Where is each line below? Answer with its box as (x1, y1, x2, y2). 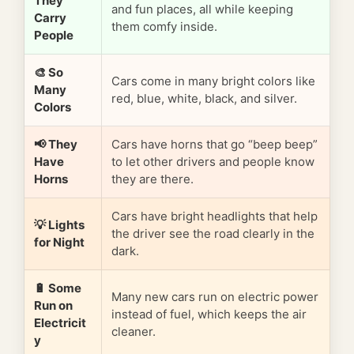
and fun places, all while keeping (111, 2, 293, 17)
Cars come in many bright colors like (111, 73, 315, 89)
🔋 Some (34, 281, 81, 296)
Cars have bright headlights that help (111, 209, 318, 224)
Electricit (34, 315, 86, 331)
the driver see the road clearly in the (111, 226, 314, 242)
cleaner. (111, 324, 156, 340)
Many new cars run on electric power (111, 289, 318, 305)
